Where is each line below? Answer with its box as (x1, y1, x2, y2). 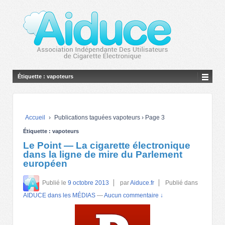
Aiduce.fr (130, 179, 154, 187)
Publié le (42, 179, 68, 187)
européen (23, 158, 67, 169)
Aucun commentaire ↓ (104, 192, 163, 199)
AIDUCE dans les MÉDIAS (23, 192, 95, 199)
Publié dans (165, 179, 198, 187)
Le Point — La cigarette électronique (23, 140, 190, 151)
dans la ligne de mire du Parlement (23, 149, 182, 160)
